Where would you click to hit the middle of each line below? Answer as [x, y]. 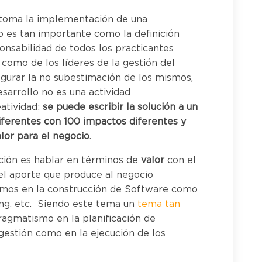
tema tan [159, 204]
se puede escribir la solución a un [120, 107]
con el [180, 161]
